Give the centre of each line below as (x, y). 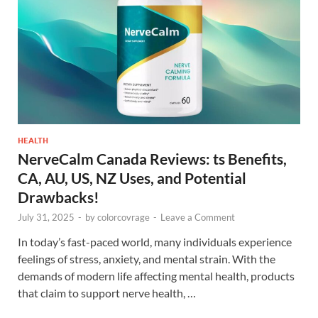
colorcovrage (124, 217)
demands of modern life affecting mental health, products (156, 275)
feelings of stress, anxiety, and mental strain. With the (147, 258)
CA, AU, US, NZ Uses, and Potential (132, 177)
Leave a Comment (198, 217)
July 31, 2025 (46, 217)
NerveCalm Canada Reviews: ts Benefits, (152, 158)
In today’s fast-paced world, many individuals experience (155, 241)
